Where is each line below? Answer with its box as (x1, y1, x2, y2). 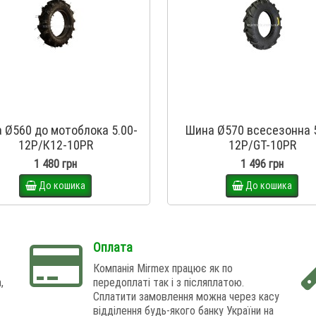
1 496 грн (241, 157, 284, 171)
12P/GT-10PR (228, 137, 296, 154)
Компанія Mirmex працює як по (93, 261, 233, 276)
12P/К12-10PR (18, 137, 93, 154)
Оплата (93, 239, 133, 256)
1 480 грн (34, 157, 77, 171)
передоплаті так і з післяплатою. (93, 275, 245, 290)
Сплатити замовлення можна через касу (93, 289, 280, 304)
